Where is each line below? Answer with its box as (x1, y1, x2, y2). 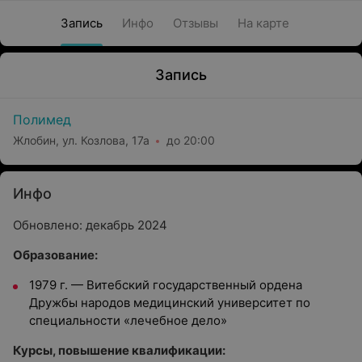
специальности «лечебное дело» (29, 313, 227, 328)
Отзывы (172, 15, 218, 31)
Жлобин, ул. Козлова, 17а (13, 133, 149, 147)
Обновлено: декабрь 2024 (13, 217, 167, 233)
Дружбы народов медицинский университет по (29, 295, 310, 310)
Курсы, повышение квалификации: (13, 343, 225, 358)
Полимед (13, 112, 71, 128)
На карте (237, 15, 289, 31)
